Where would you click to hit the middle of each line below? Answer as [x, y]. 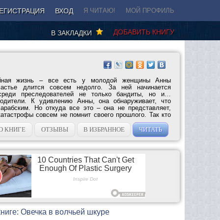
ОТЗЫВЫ [55, 129]
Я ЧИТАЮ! [99, 11]
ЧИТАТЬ [151, 129]
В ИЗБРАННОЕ [104, 129]
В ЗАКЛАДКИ [73, 33]
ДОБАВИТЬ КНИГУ [144, 32]
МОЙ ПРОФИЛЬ [150, 11]
